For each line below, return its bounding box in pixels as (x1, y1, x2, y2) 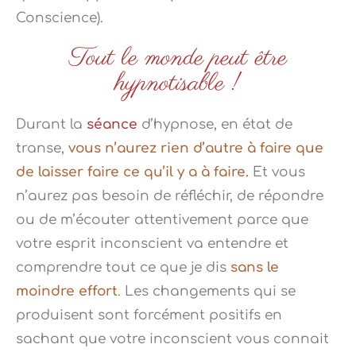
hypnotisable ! (115, 67, 241, 102)
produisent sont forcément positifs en (16, 308, 282, 323)
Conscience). (16, 10, 103, 26)
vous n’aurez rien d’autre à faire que (68, 141, 323, 157)
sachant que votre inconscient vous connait (16, 331, 329, 347)
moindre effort (16, 284, 118, 300)
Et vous (249, 164, 305, 180)
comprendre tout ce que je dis (16, 260, 230, 276)
